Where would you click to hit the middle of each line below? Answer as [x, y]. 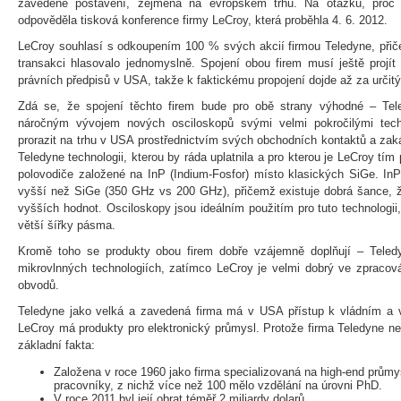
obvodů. [38, 285]
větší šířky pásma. [67, 225]
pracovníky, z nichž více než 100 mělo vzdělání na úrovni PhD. [218, 385]
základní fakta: [56, 345]
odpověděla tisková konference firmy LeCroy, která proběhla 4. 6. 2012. [203, 20]
